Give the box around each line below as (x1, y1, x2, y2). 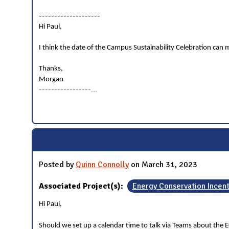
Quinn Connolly (76, 159, 129, 170)
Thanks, (39, 64, 63, 73)
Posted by (39, 159, 76, 170)
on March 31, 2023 (129, 159, 197, 170)
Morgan (39, 75, 65, 83)
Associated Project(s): (39, 181, 125, 192)
